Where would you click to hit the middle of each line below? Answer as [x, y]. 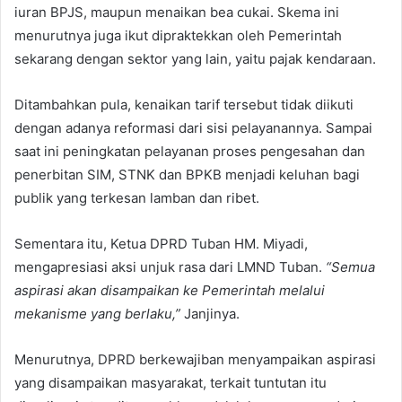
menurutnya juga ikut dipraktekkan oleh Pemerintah [178, 35]
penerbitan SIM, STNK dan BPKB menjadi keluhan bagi [187, 174]
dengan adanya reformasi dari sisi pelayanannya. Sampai [193, 127]
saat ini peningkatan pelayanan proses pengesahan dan [190, 151]
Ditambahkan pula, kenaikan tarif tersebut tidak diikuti [184, 104]
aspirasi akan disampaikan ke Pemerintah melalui [170, 290]
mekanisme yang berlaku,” [97, 313]
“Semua [350, 267]
